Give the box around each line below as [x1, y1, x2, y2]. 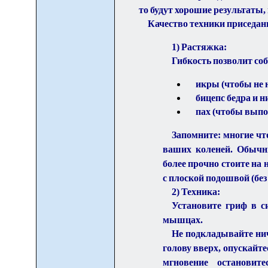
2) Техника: [171, 186, 220, 197]
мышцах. [162, 214, 203, 225]
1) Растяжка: [171, 41, 227, 52]
